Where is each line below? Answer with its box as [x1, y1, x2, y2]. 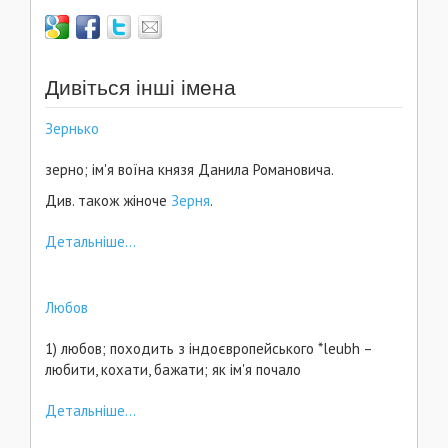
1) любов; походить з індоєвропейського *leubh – [45, 339, 372, 358]
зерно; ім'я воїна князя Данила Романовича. [45, 160, 334, 179]
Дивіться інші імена [45, 76, 236, 99]
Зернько [45, 119, 99, 138]
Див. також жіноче [45, 191, 171, 210]
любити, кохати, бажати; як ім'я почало [45, 360, 305, 379]
